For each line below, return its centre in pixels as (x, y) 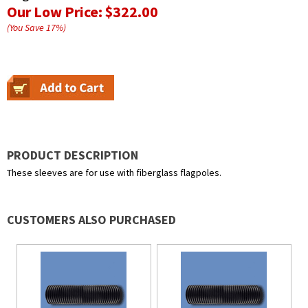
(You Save (26, 28)
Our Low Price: (56, 12)
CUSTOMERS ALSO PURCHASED (91, 220)
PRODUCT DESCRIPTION (73, 155)
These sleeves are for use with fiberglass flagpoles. (114, 173)
